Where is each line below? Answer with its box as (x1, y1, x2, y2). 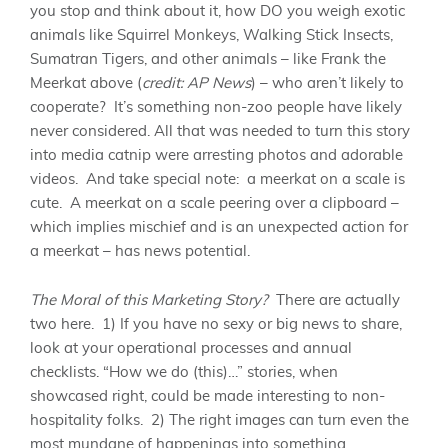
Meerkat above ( (30, 76, 142, 92)
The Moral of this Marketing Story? (30, 292, 268, 308)
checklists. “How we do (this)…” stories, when (30, 364, 338, 380)
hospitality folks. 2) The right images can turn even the (30, 412, 409, 428)
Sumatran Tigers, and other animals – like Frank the (30, 52, 386, 68)
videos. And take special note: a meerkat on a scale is (30, 172, 405, 188)
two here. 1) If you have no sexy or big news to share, (30, 316, 402, 332)
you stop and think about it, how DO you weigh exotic (30, 4, 405, 20)
